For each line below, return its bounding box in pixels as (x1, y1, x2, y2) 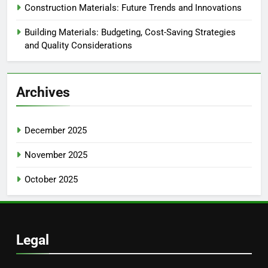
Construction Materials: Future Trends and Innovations (25, 2, 242, 13)
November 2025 (25, 149, 87, 160)
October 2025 (25, 173, 78, 185)
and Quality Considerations (25, 39, 132, 51)
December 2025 (25, 124, 87, 136)
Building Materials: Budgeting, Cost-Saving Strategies (25, 26, 236, 38)
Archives (16, 83, 70, 100)
